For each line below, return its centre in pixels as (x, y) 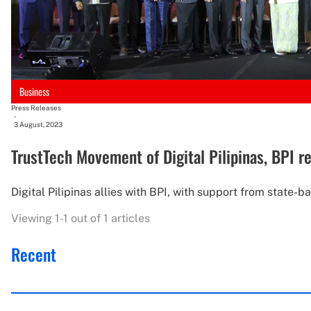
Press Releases (36, 107)
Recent (34, 254)
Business (34, 92)
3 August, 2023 (38, 124)
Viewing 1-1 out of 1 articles (81, 218)
